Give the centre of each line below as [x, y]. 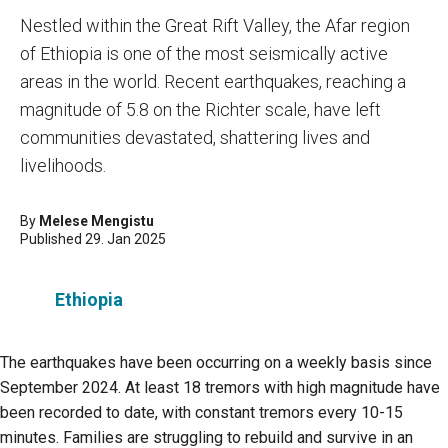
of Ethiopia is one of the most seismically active [204, 53]
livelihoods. [63, 165]
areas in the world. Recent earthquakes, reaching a [213, 81]
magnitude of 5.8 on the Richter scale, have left [200, 109]
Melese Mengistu [96, 221]
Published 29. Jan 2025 [93, 239]
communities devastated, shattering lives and [195, 137]
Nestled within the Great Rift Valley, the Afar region [215, 25]
